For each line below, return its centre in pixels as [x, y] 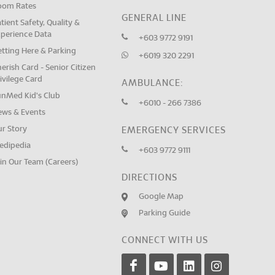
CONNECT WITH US [165, 240]
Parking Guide [164, 213]
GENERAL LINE [154, 18]
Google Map [161, 197]
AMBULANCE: [152, 83]
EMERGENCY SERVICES [173, 130]
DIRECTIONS [149, 178]
